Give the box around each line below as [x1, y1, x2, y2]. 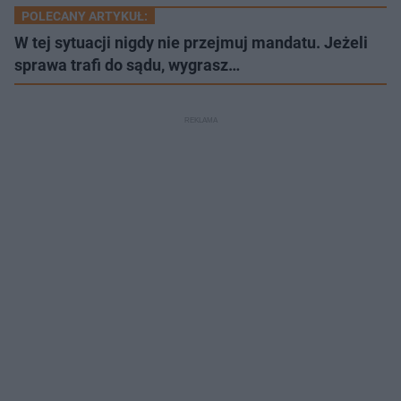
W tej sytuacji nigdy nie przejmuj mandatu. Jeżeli [14, 32, 368, 52]
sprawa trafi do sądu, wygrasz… [14, 55, 240, 74]
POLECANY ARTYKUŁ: [21, 8, 148, 23]
